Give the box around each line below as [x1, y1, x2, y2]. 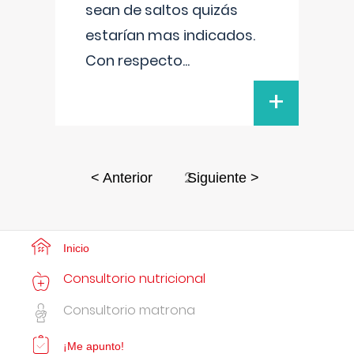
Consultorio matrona [63, 301, 195, 319]
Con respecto [85, 51, 183, 70]
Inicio [63, 242, 89, 254]
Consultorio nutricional [63, 269, 205, 288]
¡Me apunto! [63, 340, 124, 352]
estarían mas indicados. [85, 25, 255, 45]
